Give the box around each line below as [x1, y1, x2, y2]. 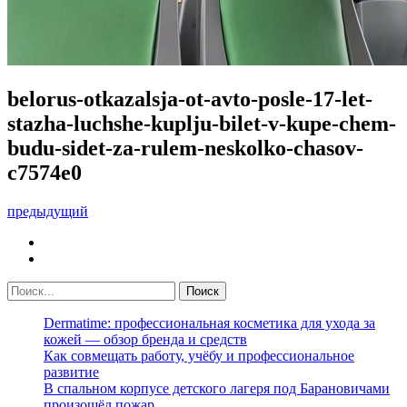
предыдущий [7, 203, 88, 219]
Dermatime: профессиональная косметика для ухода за [44, 314, 375, 331]
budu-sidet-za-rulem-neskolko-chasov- [7, 135, 363, 160]
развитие [44, 363, 99, 380]
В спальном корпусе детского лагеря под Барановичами [44, 380, 390, 396]
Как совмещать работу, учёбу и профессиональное [44, 347, 354, 363]
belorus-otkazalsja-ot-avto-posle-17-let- [7, 86, 372, 111]
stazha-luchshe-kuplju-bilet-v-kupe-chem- [7, 111, 396, 135]
